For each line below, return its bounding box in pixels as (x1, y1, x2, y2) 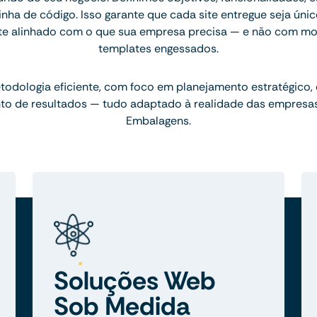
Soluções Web (54, 264, 216, 298)
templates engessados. (98, 41, 219, 57)
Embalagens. (126, 113, 191, 129)
